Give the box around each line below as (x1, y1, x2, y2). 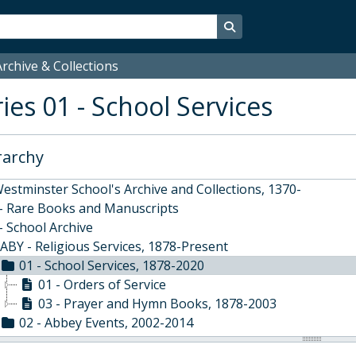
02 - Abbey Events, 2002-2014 (19, 314, 193, 331)
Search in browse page (234, 18, 351, 33)
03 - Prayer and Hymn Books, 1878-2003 (38, 295, 277, 312)
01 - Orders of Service (38, 276, 166, 293)
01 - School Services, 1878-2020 (19, 257, 204, 274)
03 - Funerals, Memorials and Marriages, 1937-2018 (19, 333, 325, 350)
